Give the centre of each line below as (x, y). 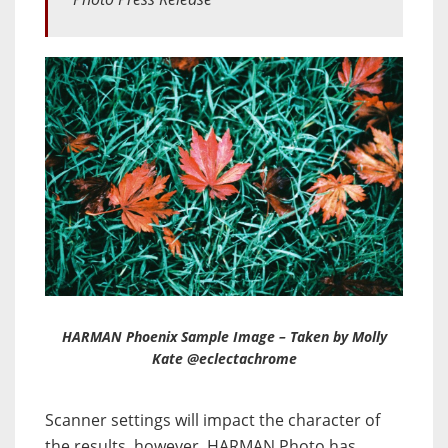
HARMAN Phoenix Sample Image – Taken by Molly (224, 336)
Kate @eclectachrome (224, 358)
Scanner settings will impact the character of (212, 419)
